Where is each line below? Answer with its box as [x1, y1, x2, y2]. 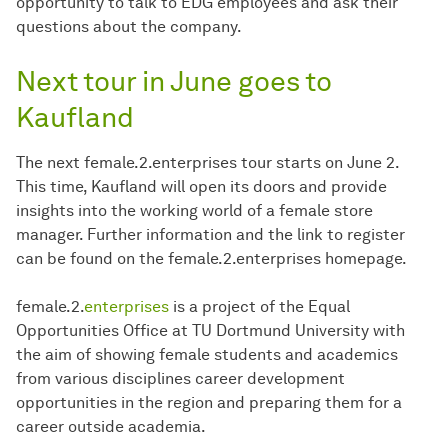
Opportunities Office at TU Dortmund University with [16, 321, 405, 341]
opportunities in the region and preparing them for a [16, 393, 402, 413]
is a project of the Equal [173, 297, 350, 317]
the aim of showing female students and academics [16, 345, 398, 365]
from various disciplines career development [16, 369, 345, 389]
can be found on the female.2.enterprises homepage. [16, 249, 407, 269]
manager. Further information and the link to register [16, 225, 405, 245]
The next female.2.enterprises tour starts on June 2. [16, 153, 399, 173]
